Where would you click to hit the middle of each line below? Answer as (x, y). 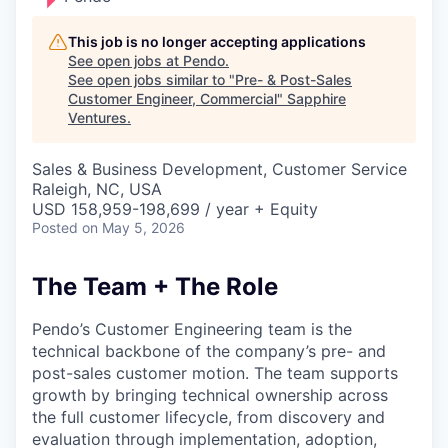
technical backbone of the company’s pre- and (209, 350)
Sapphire (316, 98)
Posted (55, 227)
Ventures (97, 117)
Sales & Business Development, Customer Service (219, 169)
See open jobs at (125, 60)
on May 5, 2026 (133, 227)
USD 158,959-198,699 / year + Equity (175, 209)
